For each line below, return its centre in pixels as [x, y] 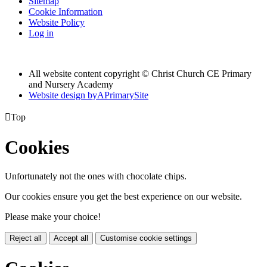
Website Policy [57, 23]
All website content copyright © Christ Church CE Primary [140, 74]
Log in [41, 33]
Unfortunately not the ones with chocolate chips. [96, 176]
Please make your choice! [53, 217]
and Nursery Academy [71, 85]
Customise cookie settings [146, 238]
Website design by [63, 95]
